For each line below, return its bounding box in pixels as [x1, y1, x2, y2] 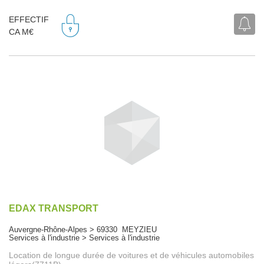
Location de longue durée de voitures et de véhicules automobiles [9, 250, 254, 260]
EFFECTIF [9, 15, 49, 25]
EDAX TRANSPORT [9, 203, 98, 213]
